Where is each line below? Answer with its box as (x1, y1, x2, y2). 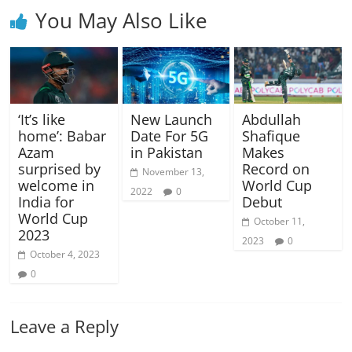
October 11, (253, 214, 305, 228)
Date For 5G (130, 126, 208, 145)
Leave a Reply (10, 313, 119, 338)
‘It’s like (18, 109, 66, 129)
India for (18, 192, 75, 211)
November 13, (141, 164, 204, 178)
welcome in (18, 175, 95, 195)
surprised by (18, 159, 101, 178)
